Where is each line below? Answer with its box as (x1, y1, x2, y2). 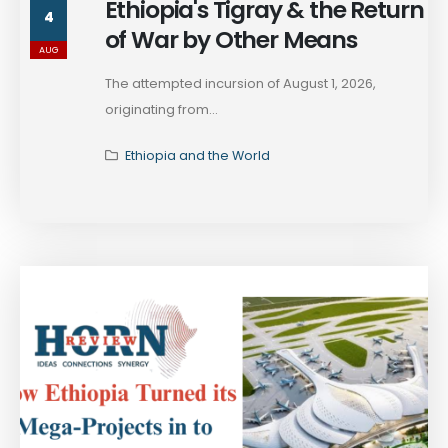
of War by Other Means (104, 23, 357, 57)
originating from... (104, 100, 218, 120)
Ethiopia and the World (124, 147, 270, 165)
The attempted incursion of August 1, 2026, (104, 74, 376, 94)
